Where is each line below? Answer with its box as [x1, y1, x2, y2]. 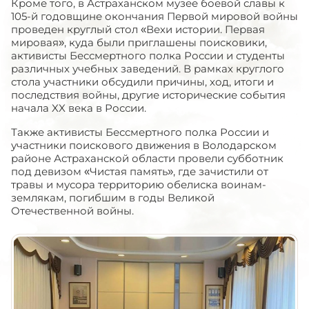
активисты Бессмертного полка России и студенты [11, 49, 285, 62]
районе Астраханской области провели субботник [11, 152, 283, 165]
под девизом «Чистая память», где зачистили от [11, 165, 268, 178]
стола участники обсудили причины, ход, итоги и [11, 75, 274, 88]
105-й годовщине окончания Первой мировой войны [11, 10, 298, 23]
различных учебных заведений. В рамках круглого [11, 62, 284, 75]
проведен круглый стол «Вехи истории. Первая [11, 23, 265, 36]
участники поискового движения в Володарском [11, 139, 277, 152]
